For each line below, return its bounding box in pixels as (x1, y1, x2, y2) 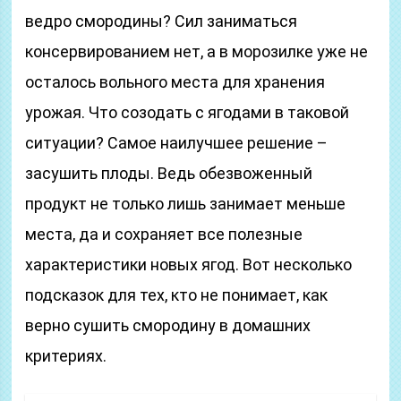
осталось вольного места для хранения (25, 73, 326, 91)
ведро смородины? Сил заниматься (25, 12, 298, 30)
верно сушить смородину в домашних (25, 316, 311, 335)
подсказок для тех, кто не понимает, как (25, 286, 328, 304)
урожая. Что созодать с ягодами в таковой (25, 103, 350, 122)
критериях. (25, 346, 107, 365)
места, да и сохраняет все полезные (25, 225, 303, 243)
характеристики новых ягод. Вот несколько (25, 255, 353, 274)
